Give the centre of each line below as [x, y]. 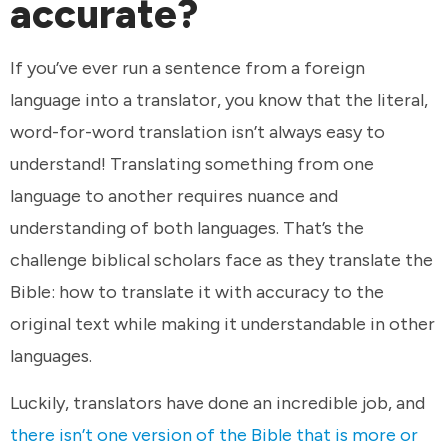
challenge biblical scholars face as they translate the [221, 259]
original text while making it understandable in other [222, 323]
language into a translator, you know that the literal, [219, 99]
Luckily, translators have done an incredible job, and [217, 403]
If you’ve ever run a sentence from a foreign [187, 67]
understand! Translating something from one [192, 163]
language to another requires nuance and [174, 195]
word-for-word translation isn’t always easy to [197, 131]
